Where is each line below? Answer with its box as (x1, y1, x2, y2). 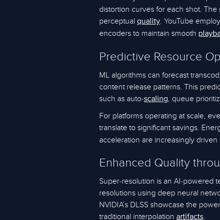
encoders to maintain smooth (99, 28, 198, 38)
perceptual (99, 16, 137, 26)
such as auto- (99, 94, 144, 104)
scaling (144, 95, 168, 103)
